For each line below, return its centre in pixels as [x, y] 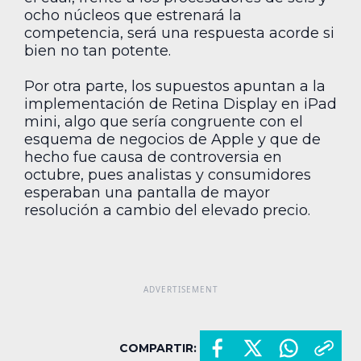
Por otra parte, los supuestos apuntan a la [175, 87]
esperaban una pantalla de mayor [147, 193]
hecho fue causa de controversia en [153, 158]
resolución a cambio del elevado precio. [167, 211]
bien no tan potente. [98, 50]
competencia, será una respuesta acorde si [179, 33]
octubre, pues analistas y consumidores [168, 175]
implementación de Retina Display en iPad [180, 104]
